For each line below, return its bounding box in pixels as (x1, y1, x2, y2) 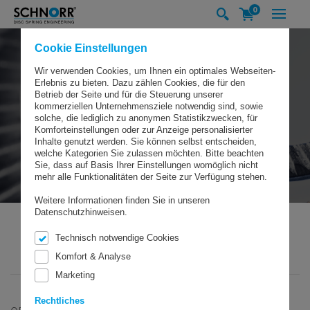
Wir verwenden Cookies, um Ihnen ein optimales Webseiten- (35, 66, 275, 76)
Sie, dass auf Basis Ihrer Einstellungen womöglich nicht (35, 160, 258, 170)
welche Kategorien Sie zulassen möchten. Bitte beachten (35, 148, 264, 158)
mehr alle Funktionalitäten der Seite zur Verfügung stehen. (35, 172, 267, 182)
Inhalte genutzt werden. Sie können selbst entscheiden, (35, 136, 257, 147)
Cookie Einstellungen (35, 42, 147, 54)
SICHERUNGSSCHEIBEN (180, 241, 257, 251)
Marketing (55, 270, 95, 280)
